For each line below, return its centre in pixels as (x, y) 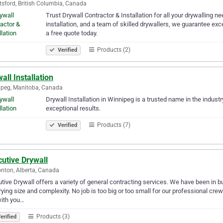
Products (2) (113, 50)
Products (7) (113, 125)
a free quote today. (72, 33)
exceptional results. (73, 108)
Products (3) (52, 216)
